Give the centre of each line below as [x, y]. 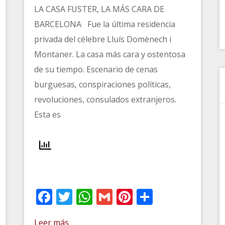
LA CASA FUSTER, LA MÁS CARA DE [99, 9]
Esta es [48, 115]
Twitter [99, 197]
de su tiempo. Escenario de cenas [96, 69]
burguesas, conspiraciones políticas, [103, 84]
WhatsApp [131, 197]
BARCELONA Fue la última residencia [105, 24]
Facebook [88, 197]
